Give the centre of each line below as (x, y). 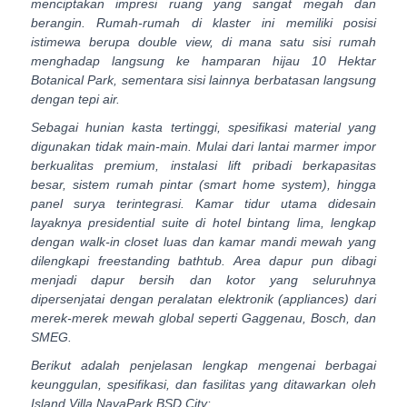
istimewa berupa (84, 42)
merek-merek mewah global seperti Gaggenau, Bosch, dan (203, 318)
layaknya (60, 223)
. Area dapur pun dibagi (299, 261)
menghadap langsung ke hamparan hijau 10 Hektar (203, 61)
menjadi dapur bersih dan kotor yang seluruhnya (203, 280)
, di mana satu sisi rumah (293, 42)
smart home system (263, 185)
